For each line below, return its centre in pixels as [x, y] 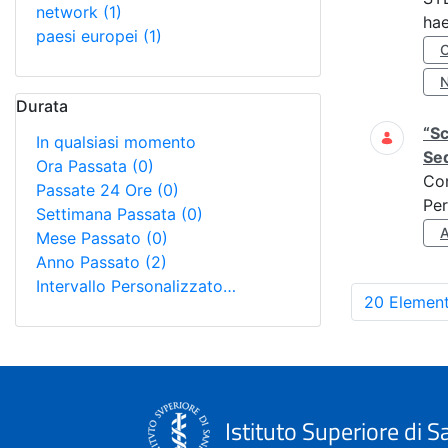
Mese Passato [91, 238]
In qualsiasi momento [116, 142]
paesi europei [89, 36]
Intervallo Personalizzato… [136, 286]
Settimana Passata [108, 214]
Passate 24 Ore [96, 190]
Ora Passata [84, 166]
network [69, 12]
